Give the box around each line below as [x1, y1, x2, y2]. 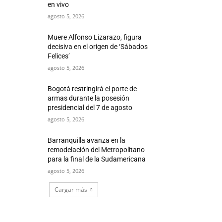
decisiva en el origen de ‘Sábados [48, 42, 148, 51]
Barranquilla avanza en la [48, 136, 126, 144]
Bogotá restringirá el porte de [48, 84, 137, 93]
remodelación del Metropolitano [48, 145, 145, 154]
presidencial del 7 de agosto [48, 103, 133, 111]
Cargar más [54, 185, 87, 194]
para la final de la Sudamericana [48, 155, 146, 163]
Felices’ [48, 52, 70, 60]
